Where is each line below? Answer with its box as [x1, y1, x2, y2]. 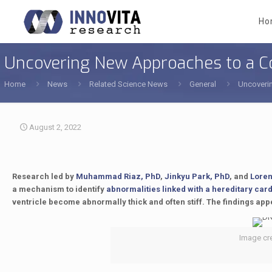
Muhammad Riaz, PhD [75, 172, 160, 181]
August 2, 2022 [29, 123, 81, 132]
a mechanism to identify [12, 185, 106, 194]
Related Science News [89, 80, 168, 89]
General [189, 80, 216, 89]
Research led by [12, 172, 76, 181]
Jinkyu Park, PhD [164, 172, 229, 181]
